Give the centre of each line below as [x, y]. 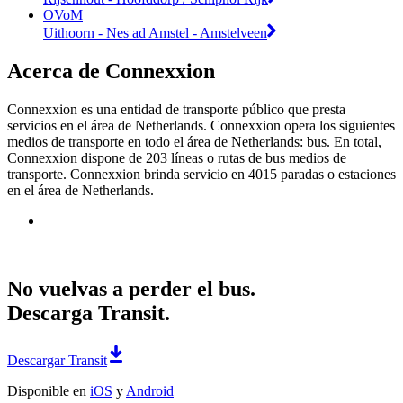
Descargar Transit [57, 361]
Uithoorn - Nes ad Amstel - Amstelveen [155, 32]
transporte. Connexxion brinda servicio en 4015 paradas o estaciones [201, 174]
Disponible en [49, 391]
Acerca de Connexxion [111, 71]
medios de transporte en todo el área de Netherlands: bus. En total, [194, 141]
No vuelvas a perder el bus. [131, 289]
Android [150, 391]
